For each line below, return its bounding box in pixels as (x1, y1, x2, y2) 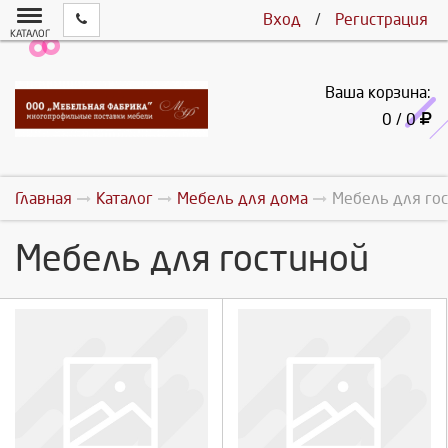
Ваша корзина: (325, 83, 431, 101)
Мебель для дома (177, 189, 308, 207)
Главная (15, 189, 72, 207)
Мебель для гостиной (15, 239, 369, 279)
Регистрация (335, 11, 428, 28)
